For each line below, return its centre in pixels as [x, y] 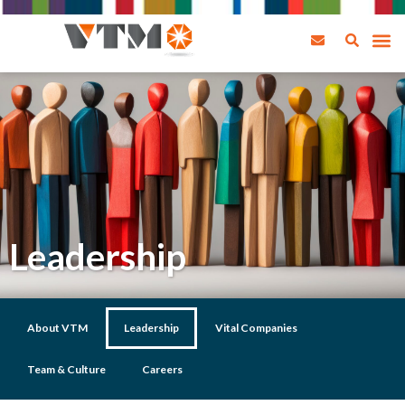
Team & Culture [66, 369]
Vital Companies [256, 328]
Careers [162, 369]
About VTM [57, 328]
